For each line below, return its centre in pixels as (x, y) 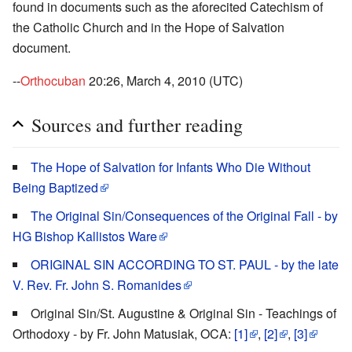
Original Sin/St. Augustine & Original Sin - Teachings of (183, 313)
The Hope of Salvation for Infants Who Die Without (170, 167)
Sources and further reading (137, 125)
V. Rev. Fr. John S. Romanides (97, 284)
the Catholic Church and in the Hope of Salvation (148, 27)
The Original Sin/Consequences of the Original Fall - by (184, 215)
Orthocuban (53, 80)
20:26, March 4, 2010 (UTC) (164, 80)
